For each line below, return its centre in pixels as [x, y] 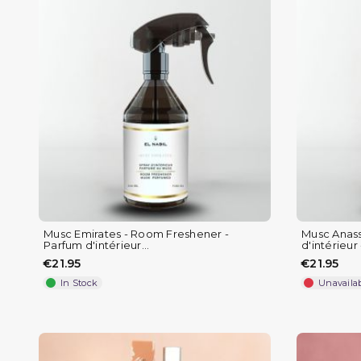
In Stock [79, 282]
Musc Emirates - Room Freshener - [136, 233]
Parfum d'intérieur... [97, 245]
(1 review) [188, 337]
